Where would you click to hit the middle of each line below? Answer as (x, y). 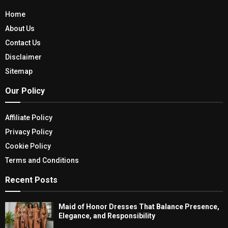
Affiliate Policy (29, 118)
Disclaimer (23, 57)
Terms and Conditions (42, 161)
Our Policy (25, 91)
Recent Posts (31, 180)
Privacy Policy (29, 132)
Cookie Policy (28, 146)
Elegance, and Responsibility (107, 216)
